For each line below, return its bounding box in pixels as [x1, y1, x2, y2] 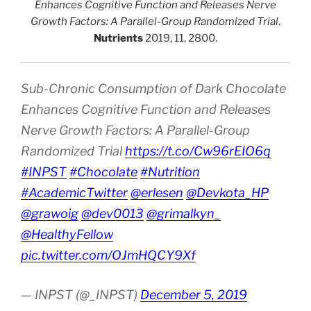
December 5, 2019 [140, 287, 247, 302]
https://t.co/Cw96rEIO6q [125, 144, 271, 158]
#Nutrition [140, 165, 200, 179]
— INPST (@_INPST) [21, 287, 140, 302]
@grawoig [21, 206, 78, 221]
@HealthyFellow [21, 227, 113, 242]
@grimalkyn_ [146, 206, 221, 221]
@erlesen [131, 185, 183, 200]
